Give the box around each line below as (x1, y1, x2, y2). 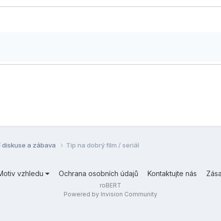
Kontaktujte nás (147, 169, 197, 178)
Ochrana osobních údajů (59, 169, 138, 178)
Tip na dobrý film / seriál (66, 141, 139, 149)
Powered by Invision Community (64, 190, 157, 198)
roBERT (100, 181, 121, 189)
